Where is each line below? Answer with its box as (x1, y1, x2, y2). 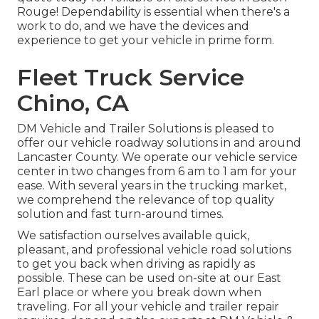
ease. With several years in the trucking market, (17, 179, 286, 193)
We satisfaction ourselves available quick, (17, 229, 249, 243)
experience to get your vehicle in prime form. (17, 33, 274, 48)
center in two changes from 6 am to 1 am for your (17, 164, 297, 179)
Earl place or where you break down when (17, 286, 261, 300)
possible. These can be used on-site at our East (17, 271, 281, 286)
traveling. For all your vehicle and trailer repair (17, 300, 279, 314)
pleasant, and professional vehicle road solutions (17, 243, 291, 257)
